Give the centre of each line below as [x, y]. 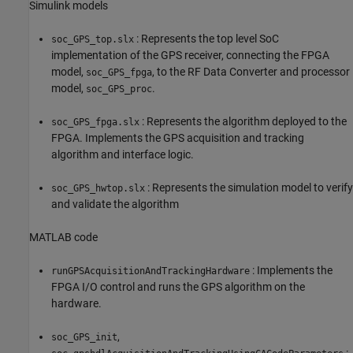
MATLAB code [63, 237]
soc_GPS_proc [119, 89]
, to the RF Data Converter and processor [251, 71]
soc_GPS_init [84, 337]
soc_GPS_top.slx [93, 39]
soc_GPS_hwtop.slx [98, 188]
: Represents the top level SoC [206, 38]
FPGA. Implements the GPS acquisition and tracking [178, 137]
